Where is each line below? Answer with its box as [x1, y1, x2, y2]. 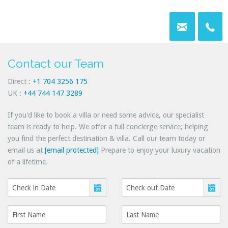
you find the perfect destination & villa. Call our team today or [8, 134, 206, 143]
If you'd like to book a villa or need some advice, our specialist [8, 111, 205, 120]
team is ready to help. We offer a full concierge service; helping [8, 123, 209, 131]
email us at [8, 146, 45, 155]
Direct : [8, 77, 33, 86]
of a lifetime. [8, 158, 48, 166]
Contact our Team [8, 56, 104, 71]
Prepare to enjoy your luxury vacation [99, 146, 221, 155]
